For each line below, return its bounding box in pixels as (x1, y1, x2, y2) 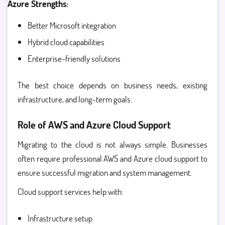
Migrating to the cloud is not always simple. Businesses (18, 139, 207, 150)
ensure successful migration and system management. (18, 167, 192, 178)
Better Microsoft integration (28, 20, 116, 31)
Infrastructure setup (28, 212, 92, 224)
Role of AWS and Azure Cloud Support (18, 118, 171, 131)
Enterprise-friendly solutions (28, 53, 121, 64)
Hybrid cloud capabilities (28, 36, 104, 48)
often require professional (18, 153, 104, 164)
